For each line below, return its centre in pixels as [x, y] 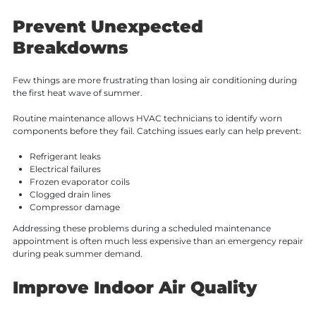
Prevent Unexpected [108, 26]
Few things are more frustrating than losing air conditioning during [154, 80]
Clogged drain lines [70, 194]
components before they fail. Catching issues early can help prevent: [157, 130]
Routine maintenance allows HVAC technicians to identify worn [147, 118]
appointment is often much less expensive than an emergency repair [158, 241]
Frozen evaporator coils [79, 181]
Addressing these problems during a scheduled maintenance [141, 228]
